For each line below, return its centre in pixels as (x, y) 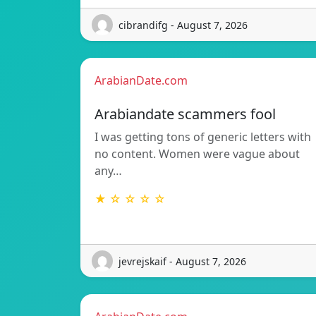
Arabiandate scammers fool (185, 114)
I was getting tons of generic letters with (203, 137)
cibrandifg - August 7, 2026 (183, 25)
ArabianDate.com (141, 81)
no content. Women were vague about (197, 154)
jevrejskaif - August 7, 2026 (182, 261)
